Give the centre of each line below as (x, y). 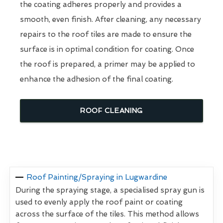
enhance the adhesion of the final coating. (97, 79)
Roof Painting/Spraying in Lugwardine (97, 177)
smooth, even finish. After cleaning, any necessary (111, 19)
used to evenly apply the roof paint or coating (99, 202)
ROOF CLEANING (111, 110)
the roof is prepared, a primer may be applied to (108, 64)
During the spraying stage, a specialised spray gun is (110, 190)
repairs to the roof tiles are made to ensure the (106, 34)
